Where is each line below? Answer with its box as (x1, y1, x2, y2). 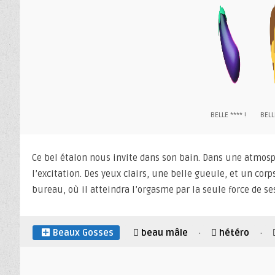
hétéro (219, 227, 249, 239)
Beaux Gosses (53, 227, 114, 239)
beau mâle (141, 227, 188, 239)
